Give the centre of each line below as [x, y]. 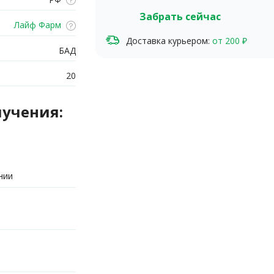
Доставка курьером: [168, 40]
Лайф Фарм [36, 25]
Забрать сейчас [180, 17]
